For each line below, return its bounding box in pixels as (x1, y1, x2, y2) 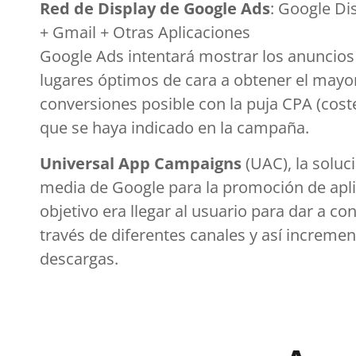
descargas (40, 247, 114, 269)
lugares (40, 68, 98, 91)
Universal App (40, 152, 154, 174)
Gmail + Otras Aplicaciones (48, 21, 250, 43)
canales (186, 223, 246, 246)
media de (40, 176, 112, 198)
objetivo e (40, 199, 111, 222)
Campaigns (154, 152, 242, 174)
